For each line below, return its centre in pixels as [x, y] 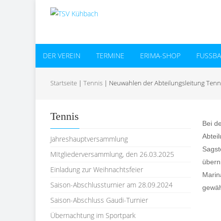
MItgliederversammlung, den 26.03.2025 [112, 154]
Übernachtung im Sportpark [93, 215]
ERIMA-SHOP [160, 55]
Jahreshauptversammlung [89, 139]
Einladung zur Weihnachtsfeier [97, 169]
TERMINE [110, 55]
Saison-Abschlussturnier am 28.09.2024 [111, 185]
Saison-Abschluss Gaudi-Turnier [99, 200]
